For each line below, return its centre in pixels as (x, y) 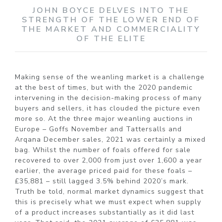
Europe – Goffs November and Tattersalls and (98, 129)
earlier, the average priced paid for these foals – (104, 170)
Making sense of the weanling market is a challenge (110, 77)
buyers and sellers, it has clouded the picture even (108, 108)
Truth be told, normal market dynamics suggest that (109, 191)
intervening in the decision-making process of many (108, 98)
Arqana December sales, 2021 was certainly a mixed (110, 139)
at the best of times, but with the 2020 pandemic (104, 87)
